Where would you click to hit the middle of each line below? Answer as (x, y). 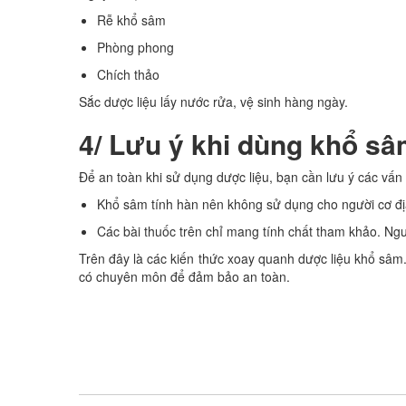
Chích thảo (128, 74)
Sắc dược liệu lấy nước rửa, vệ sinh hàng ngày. (213, 101)
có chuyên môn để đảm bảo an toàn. (184, 276)
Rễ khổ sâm (131, 19)
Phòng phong (135, 47)
